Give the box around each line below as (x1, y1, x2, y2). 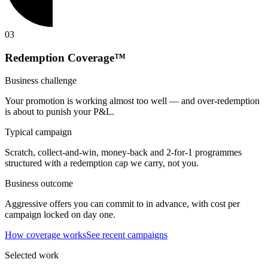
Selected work (5, 250, 59, 261)
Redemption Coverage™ (5, 51, 126, 64)
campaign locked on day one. (5, 209, 115, 220)
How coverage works (5, 230, 86, 240)
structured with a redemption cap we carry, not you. (5, 158, 199, 169)
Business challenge (5, 75, 77, 86)
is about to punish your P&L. (5, 106, 114, 117)
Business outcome (5, 178, 73, 189)
